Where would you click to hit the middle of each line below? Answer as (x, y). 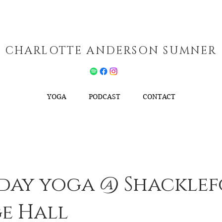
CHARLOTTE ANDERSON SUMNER (111, 51)
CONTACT (159, 97)
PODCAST (104, 97)
